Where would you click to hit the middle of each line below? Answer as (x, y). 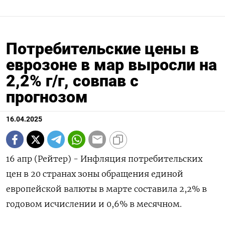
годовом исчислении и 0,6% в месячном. (94, 204)
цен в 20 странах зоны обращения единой (95, 174)
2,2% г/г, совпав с (72, 81)
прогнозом (47, 97)
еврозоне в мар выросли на (111, 65)
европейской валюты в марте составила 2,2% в (106, 189)
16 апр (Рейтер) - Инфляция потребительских (104, 159)
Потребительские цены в (102, 49)
